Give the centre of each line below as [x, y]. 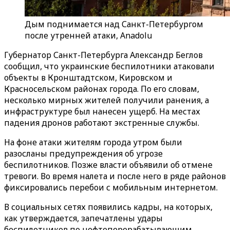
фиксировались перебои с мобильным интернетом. [111, 187]
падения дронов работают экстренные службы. [102, 123]
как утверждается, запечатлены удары [83, 218]
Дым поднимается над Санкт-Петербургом [114, 24]
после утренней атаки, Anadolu [88, 35]
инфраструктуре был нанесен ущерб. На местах [102, 111]
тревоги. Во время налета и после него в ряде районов [115, 176]
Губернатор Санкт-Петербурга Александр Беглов [103, 55]
